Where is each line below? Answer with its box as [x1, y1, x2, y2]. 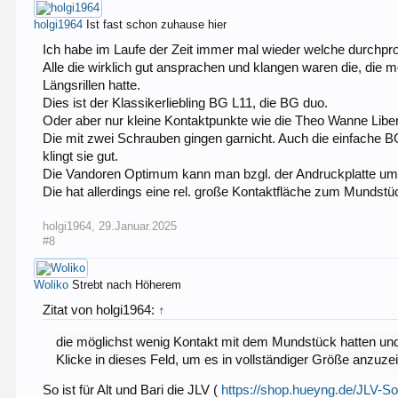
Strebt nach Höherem [72, 277, 182, 291]
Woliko [34, 277, 69, 291]
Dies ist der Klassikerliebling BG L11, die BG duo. [43, 95, 329, 110]
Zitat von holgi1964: [43, 302, 159, 317]
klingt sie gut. [43, 148, 119, 163]
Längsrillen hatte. [43, 77, 141, 92]
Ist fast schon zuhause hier [86, 17, 227, 31]
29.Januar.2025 [99, 219, 178, 233]
